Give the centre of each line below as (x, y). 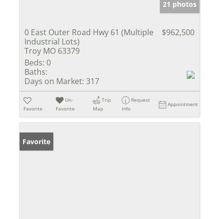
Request (141, 99)
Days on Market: (54, 81)
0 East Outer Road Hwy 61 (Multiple (89, 32)
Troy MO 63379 (52, 51)
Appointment (183, 104)
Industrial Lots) (52, 41)
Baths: (36, 72)
